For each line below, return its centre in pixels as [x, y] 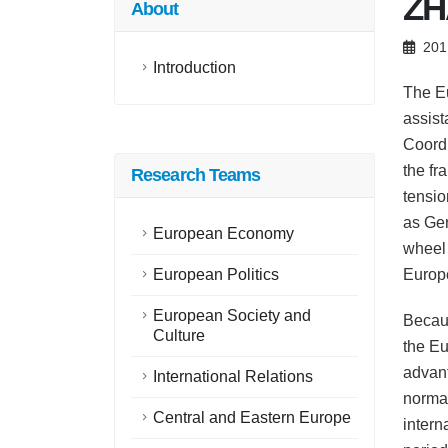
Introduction [194, 67]
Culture [179, 335]
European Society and [232, 315]
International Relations [233, 376]
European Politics [216, 274]
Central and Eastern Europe [252, 417]
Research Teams [196, 175]
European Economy [223, 233]
